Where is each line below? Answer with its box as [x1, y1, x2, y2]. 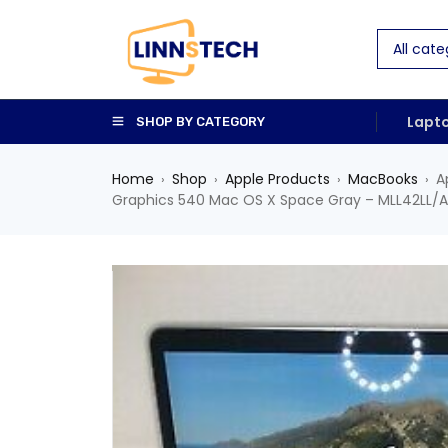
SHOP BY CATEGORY [136, 114, 265, 129]
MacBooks [348, 169, 418, 189]
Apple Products [225, 169, 330, 189]
